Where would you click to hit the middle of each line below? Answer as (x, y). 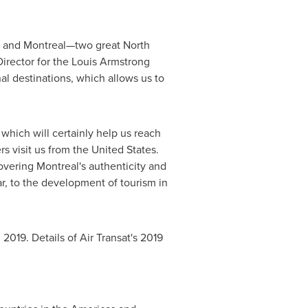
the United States (114, 150)
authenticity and (126, 166)
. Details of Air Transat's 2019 (94, 238)
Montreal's (61, 166)
